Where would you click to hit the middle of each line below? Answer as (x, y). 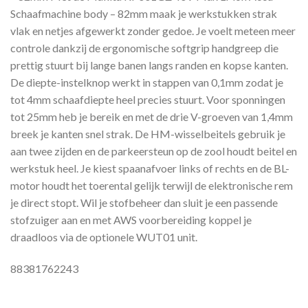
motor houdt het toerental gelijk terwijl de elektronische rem (152, 186)
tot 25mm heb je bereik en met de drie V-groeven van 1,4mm (152, 117)
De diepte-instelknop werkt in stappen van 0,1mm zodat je (147, 82)
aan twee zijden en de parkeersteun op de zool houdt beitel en (154, 151)
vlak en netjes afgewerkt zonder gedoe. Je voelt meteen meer (153, 31)
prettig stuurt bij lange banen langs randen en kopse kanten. (149, 65)
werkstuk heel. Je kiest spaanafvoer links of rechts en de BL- (150, 168)
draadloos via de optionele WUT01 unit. (104, 237)
